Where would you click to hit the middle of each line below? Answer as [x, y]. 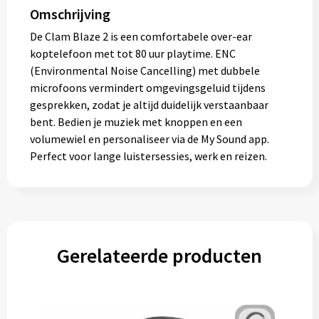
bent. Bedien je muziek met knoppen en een [136, 122]
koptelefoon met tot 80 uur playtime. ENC [132, 53]
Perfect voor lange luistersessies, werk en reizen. [148, 156]
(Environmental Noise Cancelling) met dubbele [145, 70]
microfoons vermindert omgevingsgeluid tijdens [147, 88]
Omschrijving [70, 14]
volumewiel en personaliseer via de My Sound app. [149, 139]
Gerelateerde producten [159, 256]
